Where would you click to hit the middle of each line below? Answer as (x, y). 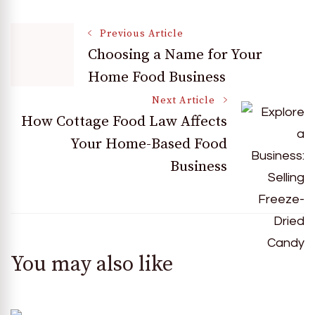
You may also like (92, 264)
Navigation (77, 86)
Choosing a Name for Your (175, 54)
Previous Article (142, 33)
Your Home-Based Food (149, 144)
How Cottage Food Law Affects (124, 121)
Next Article (184, 100)
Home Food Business (157, 77)
